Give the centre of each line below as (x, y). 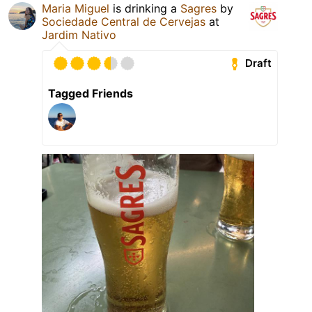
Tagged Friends (91, 93)
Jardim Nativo (79, 34)
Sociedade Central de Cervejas (124, 21)
